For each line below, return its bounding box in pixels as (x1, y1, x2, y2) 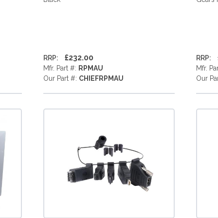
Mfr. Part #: (43, 64, 78, 72)
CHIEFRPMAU (78, 74, 124, 82)
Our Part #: (43, 74, 79, 82)
